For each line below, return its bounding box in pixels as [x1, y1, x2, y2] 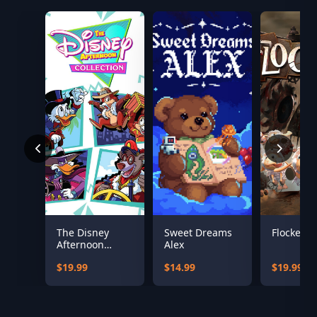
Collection [57, 250, 103, 264]
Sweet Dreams [164, 226, 232, 240]
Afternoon [57, 238, 104, 252]
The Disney [57, 226, 109, 240]
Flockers [272, 226, 310, 240]
